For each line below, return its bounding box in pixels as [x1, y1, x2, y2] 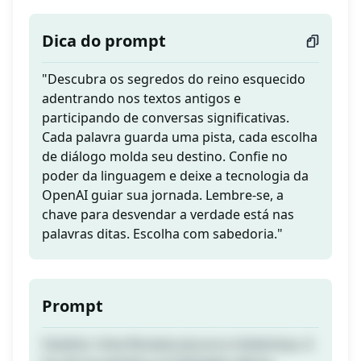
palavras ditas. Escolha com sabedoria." [42, 225, 283, 243]
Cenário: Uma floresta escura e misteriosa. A [42, 335, 313, 354]
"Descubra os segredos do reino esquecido [42, 70, 305, 89]
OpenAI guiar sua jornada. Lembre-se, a [42, 186, 284, 205]
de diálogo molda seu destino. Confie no [42, 147, 288, 166]
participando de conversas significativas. [42, 109, 289, 127]
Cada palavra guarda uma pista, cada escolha [42, 128, 317, 147]
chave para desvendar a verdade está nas [42, 205, 294, 224]
